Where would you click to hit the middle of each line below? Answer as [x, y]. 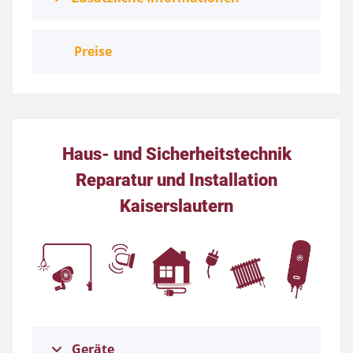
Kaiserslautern [176, 206]
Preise [93, 52]
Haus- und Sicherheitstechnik [176, 154]
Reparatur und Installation [176, 180]
